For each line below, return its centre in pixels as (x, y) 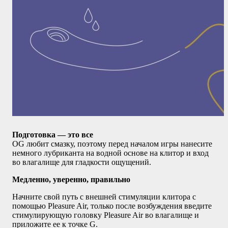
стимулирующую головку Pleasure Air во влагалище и (106, 215)
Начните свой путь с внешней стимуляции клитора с (104, 197)
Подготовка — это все (53, 135)
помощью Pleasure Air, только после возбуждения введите (112, 206)
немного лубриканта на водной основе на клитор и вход (110, 153)
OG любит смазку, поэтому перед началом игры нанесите (112, 144)
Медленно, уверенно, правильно (71, 180)
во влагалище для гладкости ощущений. (82, 162)
